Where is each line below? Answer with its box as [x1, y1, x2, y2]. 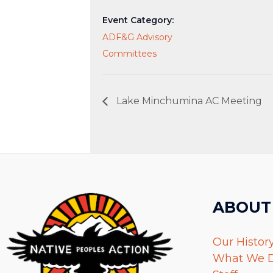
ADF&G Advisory [102, 31, 172, 43]
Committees [102, 48, 157, 59]
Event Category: [102, 14, 174, 26]
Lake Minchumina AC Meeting [114, 94, 262, 107]
